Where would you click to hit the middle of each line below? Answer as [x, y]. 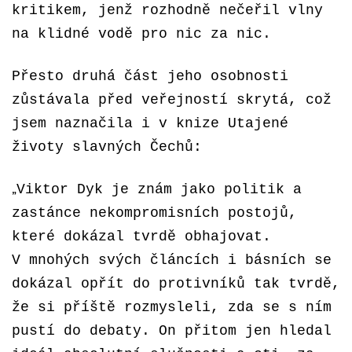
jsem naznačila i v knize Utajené [150, 123]
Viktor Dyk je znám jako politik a [159, 189]
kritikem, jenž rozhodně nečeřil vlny [167, 10]
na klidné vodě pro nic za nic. [141, 34]
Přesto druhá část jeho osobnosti [150, 76]
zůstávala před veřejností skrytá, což [172, 100]
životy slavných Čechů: [107, 147]
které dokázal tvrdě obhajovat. [141, 236]
